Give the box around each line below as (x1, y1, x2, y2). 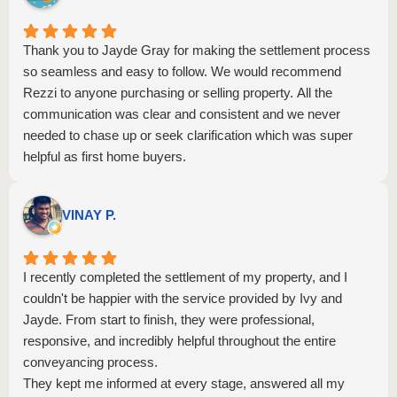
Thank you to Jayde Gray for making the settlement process (23, 43, 370, 58)
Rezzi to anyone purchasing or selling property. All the (23, 85, 332, 100)
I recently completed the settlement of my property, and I (23, 269, 347, 284)
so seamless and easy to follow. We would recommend (23, 64, 341, 79)
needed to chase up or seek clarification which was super (23, 128, 353, 143)
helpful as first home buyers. (23, 149, 186, 164)
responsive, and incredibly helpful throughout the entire (23, 333, 336, 348)
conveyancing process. (23, 354, 158, 370)
